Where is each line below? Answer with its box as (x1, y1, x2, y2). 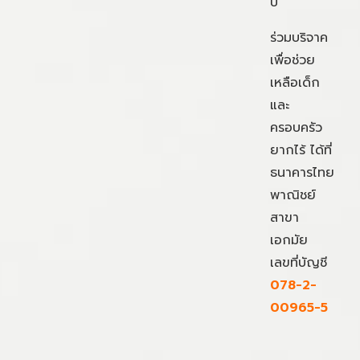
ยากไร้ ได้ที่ (270, 140, 332, 160)
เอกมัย (270, 230, 308, 250)
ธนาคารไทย (270, 162, 334, 182)
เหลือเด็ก (270, 72, 320, 92)
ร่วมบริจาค (270, 27, 328, 47)
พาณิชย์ (270, 185, 316, 205)
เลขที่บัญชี (270, 252, 332, 272)
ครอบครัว (270, 117, 322, 137)
